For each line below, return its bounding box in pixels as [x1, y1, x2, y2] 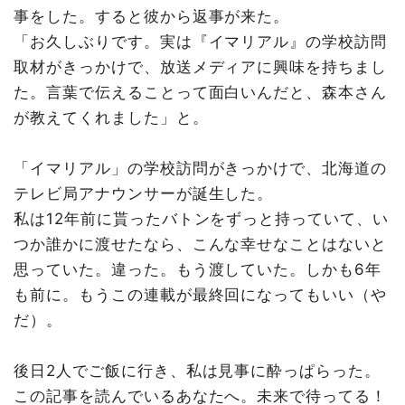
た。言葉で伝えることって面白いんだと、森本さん [14, 83, 388, 102]
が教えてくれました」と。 [14, 108, 209, 127]
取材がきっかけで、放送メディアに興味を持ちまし [14, 58, 388, 77]
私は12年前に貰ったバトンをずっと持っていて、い [14, 210, 390, 229]
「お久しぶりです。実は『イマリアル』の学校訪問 [14, 33, 388, 52]
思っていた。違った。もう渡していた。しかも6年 [14, 260, 382, 279]
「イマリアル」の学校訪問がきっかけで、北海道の [14, 159, 388, 178]
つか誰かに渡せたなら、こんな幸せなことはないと [14, 235, 388, 254]
